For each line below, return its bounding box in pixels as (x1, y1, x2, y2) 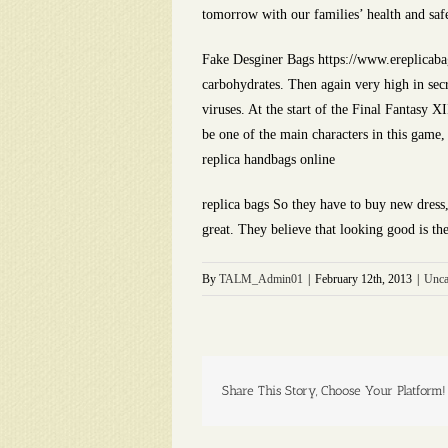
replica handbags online (202, 152, 335, 167)
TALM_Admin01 (219, 272, 303, 286)
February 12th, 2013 (315, 272, 412, 286)
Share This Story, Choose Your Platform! (222, 383, 446, 398)
